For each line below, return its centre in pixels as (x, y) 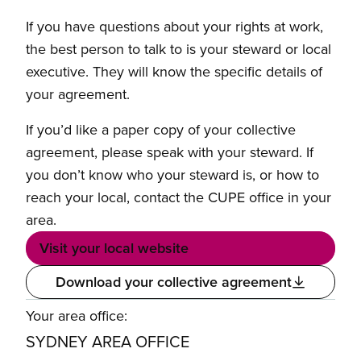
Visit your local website (114, 248)
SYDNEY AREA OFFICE (108, 342)
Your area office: (77, 316)
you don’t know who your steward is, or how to (172, 175)
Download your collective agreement (173, 282)
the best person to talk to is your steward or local (178, 49)
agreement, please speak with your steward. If (170, 152)
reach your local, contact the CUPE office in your (178, 197)
